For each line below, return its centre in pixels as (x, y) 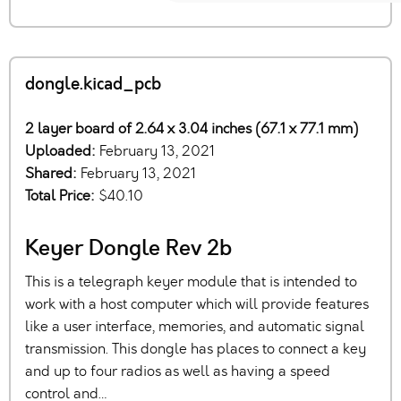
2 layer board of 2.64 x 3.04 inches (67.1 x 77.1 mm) (192, 129)
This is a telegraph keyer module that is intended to (191, 282)
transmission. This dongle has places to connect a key (196, 349)
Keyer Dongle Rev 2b (128, 248)
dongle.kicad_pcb (93, 85)
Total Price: (62, 196)
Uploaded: (62, 151)
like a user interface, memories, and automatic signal (195, 327)
